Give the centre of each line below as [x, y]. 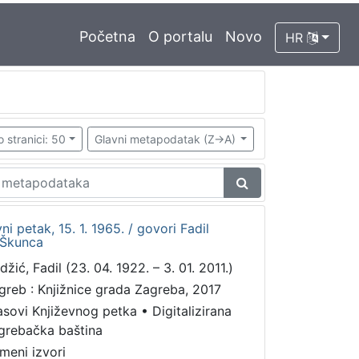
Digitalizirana [192, 311]
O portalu [181, 36]
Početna [108, 36]
